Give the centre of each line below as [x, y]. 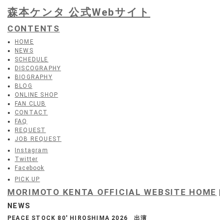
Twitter [27, 159]
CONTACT [31, 112]
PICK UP [27, 179]
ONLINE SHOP [37, 95]
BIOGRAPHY [34, 77]
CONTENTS [34, 28]
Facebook [30, 168]
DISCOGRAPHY [38, 68]
